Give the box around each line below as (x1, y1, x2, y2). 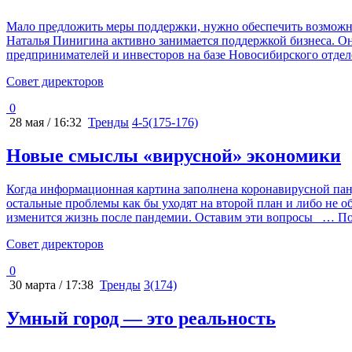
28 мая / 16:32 (6, 115, 82, 129)
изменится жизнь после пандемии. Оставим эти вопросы (6, 210, 316, 224)
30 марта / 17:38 (6, 277, 93, 291)
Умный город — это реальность (6, 307, 276, 328)
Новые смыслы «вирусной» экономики (6, 145, 341, 166)
